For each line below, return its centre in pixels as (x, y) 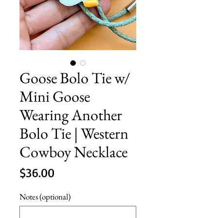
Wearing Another (71, 115)
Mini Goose (55, 96)
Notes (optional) (45, 196)
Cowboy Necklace (73, 152)
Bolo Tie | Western (74, 133)
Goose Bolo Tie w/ (75, 78)
